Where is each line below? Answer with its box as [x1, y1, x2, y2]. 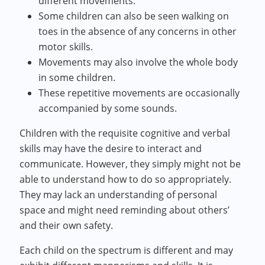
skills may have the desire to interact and [20, 142, 202, 155]
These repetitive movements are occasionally [38, 86, 240, 99]
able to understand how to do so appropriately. [20, 173, 232, 186]
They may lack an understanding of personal [20, 188, 218, 201]
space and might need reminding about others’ [20, 203, 230, 216]
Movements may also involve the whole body [38, 56, 238, 69]
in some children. [38, 71, 116, 84]
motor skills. [38, 40, 96, 53]
